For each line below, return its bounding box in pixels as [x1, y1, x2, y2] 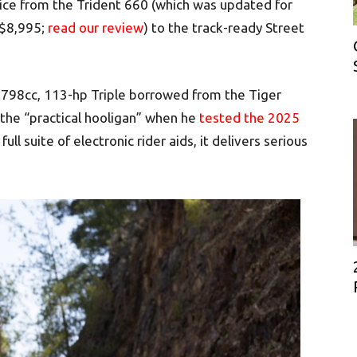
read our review [48, 19, 143, 35]
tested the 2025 [199, 109, 300, 125]
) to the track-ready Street [143, 19, 304, 35]
